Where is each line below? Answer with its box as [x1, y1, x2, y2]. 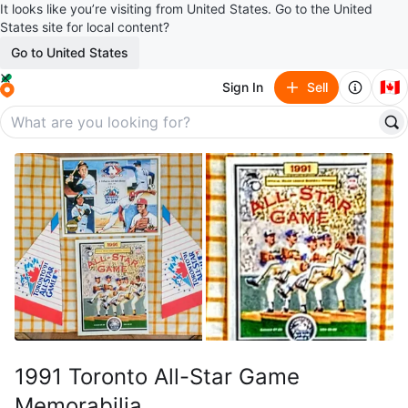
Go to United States [11, 45, 128, 60]
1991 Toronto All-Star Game [15, 363, 300, 390]
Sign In [222, 79, 263, 95]
